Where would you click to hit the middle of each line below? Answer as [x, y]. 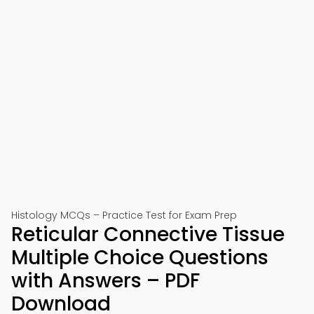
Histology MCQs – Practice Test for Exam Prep [124, 215]
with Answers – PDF [105, 281]
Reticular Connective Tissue [148, 234]
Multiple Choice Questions [140, 258]
